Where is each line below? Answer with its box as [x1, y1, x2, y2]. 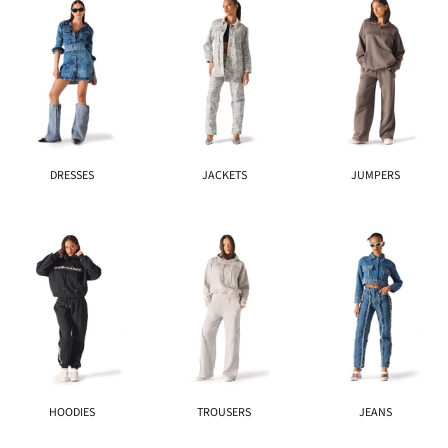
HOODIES [49, 404, 96, 422]
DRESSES [50, 167, 95, 185]
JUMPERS [351, 167, 401, 185]
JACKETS [201, 167, 247, 185]
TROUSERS [197, 404, 251, 422]
